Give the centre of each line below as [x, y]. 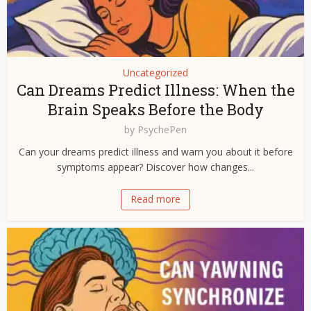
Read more [155, 199]
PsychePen [162, 129]
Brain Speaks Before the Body [155, 109]
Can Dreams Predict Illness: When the [155, 90]
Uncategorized [155, 72]
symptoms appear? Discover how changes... [155, 167]
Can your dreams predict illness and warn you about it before [155, 151]
